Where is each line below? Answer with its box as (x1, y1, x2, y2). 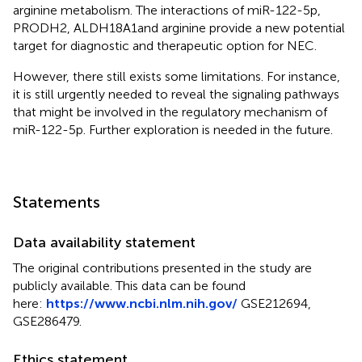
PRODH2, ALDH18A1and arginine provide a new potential (13, 19, 345, 36)
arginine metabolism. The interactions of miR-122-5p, (13, 2, 321, 18)
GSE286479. (13, 313, 82, 329)
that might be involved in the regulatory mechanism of (13, 103, 327, 120)
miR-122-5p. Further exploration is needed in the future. (13, 121, 333, 137)
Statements (13, 192, 100, 212)
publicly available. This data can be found (13, 277, 246, 293)
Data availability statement (13, 233, 196, 251)
